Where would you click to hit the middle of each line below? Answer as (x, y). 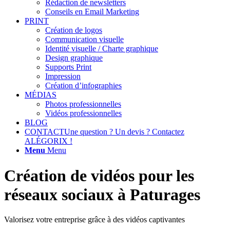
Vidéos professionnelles (83, 113)
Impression (63, 76)
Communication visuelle (84, 40)
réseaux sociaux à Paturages (102, 194)
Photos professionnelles (83, 104)
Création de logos (74, 30)
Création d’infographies (83, 86)
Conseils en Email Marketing (92, 12)
